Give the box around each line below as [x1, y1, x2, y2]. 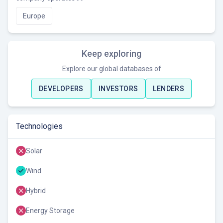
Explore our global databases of [62, 65, 161, 73]
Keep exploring [82, 48, 141, 59]
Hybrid [26, 187, 46, 195]
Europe [23, 12, 45, 20]
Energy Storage [26, 207, 75, 215]
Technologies [16, 121, 63, 131]
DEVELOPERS [38, 85, 84, 93]
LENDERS [153, 85, 185, 93]
